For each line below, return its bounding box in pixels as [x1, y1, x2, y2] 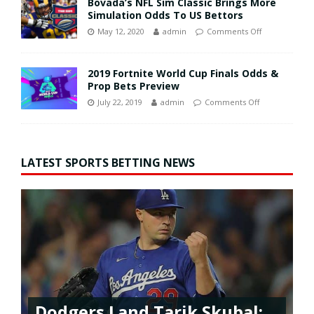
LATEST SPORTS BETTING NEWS [21, 155, 195, 171]
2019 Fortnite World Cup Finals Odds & [88, 66, 278, 80]
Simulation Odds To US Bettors [88, 8, 243, 22]
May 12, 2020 [97, 25, 144, 36]
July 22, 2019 [97, 96, 142, 107]
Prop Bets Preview [88, 78, 179, 93]
